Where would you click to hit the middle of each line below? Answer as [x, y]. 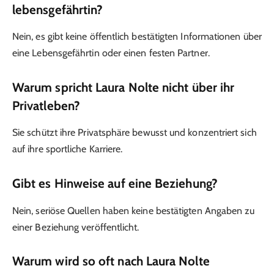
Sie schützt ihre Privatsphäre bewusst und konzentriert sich [135, 133]
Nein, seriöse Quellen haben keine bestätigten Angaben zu [134, 210]
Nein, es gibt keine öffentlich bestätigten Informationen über [137, 37]
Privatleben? [46, 105]
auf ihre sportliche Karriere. [68, 149]
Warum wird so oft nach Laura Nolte [111, 261]
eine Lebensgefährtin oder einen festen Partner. [111, 53]
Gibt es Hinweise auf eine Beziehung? [115, 183]
